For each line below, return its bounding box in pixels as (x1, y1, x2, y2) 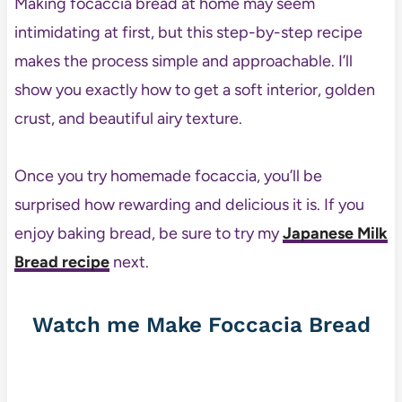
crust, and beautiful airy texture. (13, 109, 242, 129)
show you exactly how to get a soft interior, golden (13, 80, 375, 100)
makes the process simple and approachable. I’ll (13, 51, 353, 72)
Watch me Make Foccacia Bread (31, 312, 371, 338)
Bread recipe (13, 252, 109, 273)
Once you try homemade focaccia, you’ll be (13, 166, 322, 187)
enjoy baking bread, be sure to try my (13, 223, 283, 244)
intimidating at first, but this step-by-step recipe (13, 22, 363, 43)
